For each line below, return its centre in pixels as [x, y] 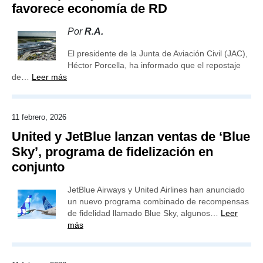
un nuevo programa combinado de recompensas [158, 201]
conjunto [38, 167]
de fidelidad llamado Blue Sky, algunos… [144, 213]
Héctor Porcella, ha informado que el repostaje [154, 65]
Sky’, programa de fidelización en [112, 152]
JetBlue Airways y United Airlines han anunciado [156, 190]
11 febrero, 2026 [39, 117]
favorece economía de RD [90, 9]
